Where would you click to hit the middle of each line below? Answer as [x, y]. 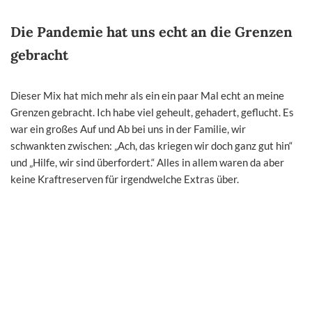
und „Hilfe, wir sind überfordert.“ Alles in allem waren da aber [147, 162]
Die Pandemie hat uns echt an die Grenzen [151, 31]
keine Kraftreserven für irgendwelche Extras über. [125, 179]
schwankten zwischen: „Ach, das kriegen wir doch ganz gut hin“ [151, 145]
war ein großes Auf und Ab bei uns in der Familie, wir [128, 128]
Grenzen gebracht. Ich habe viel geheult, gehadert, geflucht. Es [152, 112]
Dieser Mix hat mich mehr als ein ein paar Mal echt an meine [147, 95]
